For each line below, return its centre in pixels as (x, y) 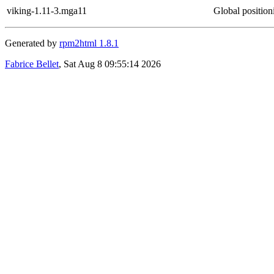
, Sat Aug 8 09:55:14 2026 (110, 64)
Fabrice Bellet (32, 64)
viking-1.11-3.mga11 (47, 10)
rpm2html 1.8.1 (89, 43)
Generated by (32, 43)
